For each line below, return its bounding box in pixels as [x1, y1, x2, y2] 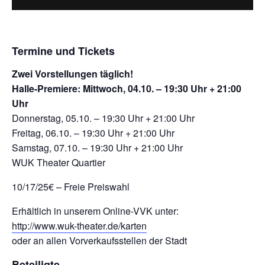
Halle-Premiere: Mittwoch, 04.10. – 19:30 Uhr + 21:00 [12, 82, 241, 96]
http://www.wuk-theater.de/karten [12, 219, 147, 233]
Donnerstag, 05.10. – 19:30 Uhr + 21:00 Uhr [12, 111, 195, 125]
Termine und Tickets [12, 43, 115, 59]
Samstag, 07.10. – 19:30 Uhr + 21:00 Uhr [12, 141, 183, 155]
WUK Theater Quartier [12, 156, 105, 170]
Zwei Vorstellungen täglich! [12, 67, 133, 81]
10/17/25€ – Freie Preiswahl [12, 180, 130, 194]
